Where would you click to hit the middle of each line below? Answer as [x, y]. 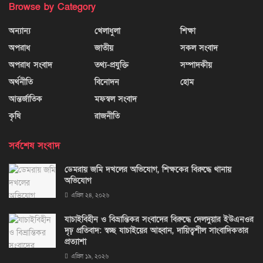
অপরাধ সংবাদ [31, 65]
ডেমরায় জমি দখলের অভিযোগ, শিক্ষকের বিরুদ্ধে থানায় [148, 170]
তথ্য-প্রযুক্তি [112, 65]
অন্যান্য [20, 31]
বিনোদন [107, 82]
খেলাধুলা [107, 31]
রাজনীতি [107, 116]
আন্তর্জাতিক [26, 99]
